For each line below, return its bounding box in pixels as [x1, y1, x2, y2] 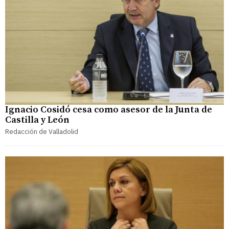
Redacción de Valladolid [5, 127, 78, 136]
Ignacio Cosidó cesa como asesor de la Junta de [5, 104, 212, 116]
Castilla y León [5, 114, 70, 126]
